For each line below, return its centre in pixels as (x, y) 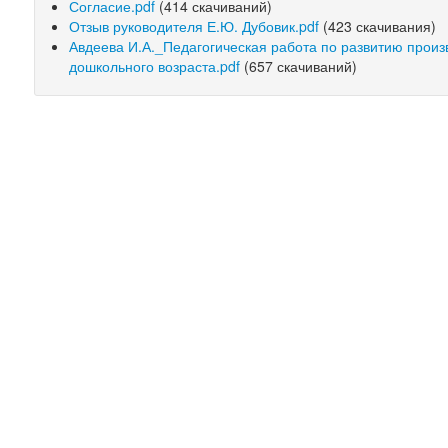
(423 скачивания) (378, 26)
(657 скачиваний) (299, 66)
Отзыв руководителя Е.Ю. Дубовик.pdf (194, 26)
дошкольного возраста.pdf (155, 66)
